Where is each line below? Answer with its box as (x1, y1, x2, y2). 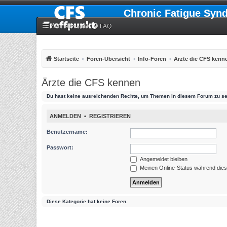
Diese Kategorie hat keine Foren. (47, 198, 128, 204)
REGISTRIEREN (89, 113, 131, 120)
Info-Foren (138, 56, 166, 62)
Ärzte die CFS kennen (42, 77, 140, 88)
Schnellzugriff (51, 23, 88, 30)
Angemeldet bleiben (138, 156, 187, 162)
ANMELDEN (50, 113, 81, 120)
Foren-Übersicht (87, 56, 130, 62)
